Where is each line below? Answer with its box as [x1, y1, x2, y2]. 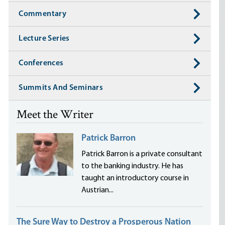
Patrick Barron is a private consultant [81, 150, 203, 158]
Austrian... [81, 186, 114, 194]
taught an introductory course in [81, 174, 189, 182]
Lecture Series [19, 35, 70, 43]
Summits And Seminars [19, 84, 103, 92]
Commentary [19, 10, 67, 18]
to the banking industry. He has [81, 162, 184, 170]
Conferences [19, 59, 64, 67]
